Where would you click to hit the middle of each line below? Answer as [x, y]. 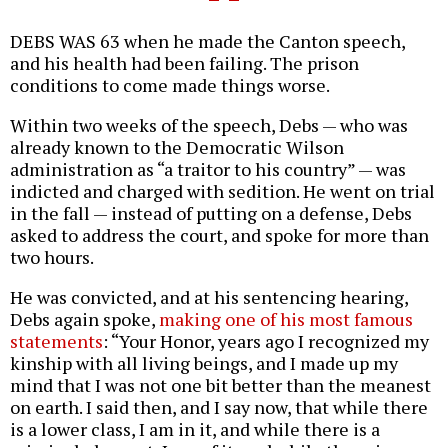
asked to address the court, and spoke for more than [219, 235]
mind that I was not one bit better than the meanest [220, 385]
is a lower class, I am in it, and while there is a [195, 429]
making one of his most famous [286, 319]
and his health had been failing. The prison [184, 63]
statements [56, 341]
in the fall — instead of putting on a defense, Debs [211, 213]
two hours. [52, 257]
